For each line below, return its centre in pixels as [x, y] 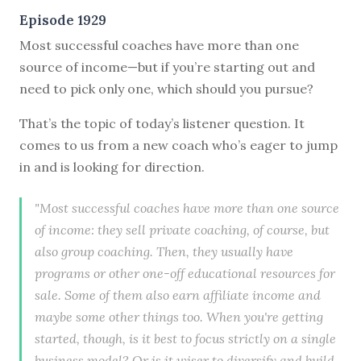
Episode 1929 [63, 20]
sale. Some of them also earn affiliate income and [178, 295]
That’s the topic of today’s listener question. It [162, 123]
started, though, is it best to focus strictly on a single [185, 338]
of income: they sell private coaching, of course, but [182, 229]
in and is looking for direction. [112, 166]
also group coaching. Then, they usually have [164, 251]
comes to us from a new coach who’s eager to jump [178, 145]
